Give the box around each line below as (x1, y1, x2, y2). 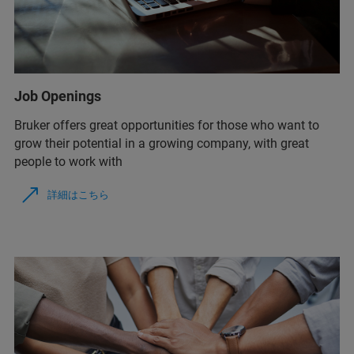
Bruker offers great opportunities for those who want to (14, 118, 319, 134)
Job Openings (14, 88, 101, 105)
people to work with (14, 154, 122, 170)
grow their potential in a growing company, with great (14, 136, 309, 152)
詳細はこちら (47, 189, 109, 201)
